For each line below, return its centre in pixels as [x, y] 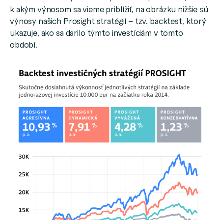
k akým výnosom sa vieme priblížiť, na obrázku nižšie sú [109, 9]
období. [24, 44]
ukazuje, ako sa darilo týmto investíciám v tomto [96, 33]
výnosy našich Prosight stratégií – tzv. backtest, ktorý [108, 21]
